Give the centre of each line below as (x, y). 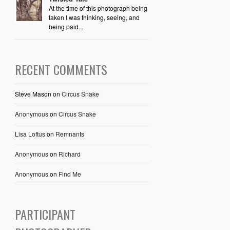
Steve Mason (33, 94)
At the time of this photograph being (98, 8)
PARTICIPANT (45, 214)
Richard (69, 154)
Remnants (70, 134)
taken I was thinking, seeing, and (94, 17)
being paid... (66, 27)
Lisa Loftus (30, 134)
